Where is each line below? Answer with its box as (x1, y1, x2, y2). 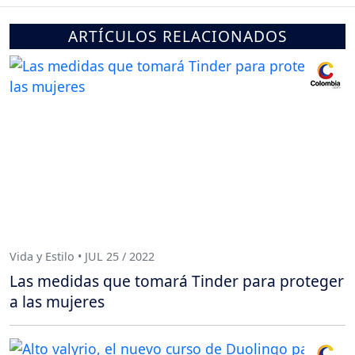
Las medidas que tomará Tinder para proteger (10, 270, 344, 292)
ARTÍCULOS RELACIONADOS (67, 25, 288, 48)
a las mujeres (10, 291, 105, 313)
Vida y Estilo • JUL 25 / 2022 (10, 248, 155, 264)
